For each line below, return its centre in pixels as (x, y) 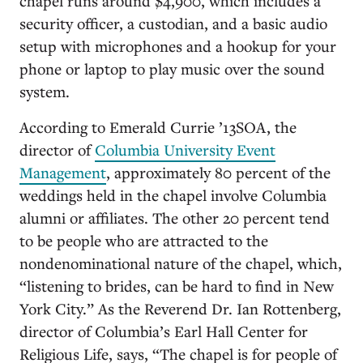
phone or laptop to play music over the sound (172, 68)
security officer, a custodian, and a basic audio (173, 23)
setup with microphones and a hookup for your (178, 45)
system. (47, 91)
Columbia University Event (185, 149)
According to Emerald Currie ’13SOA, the (158, 126)
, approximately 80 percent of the (218, 172)
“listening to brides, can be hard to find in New (177, 285)
